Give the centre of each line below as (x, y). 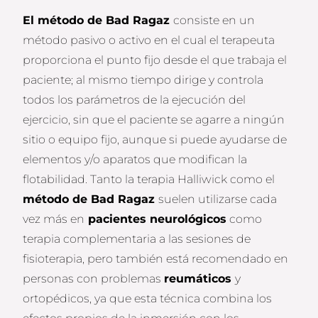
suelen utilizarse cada (218, 199)
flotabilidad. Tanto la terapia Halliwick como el (149, 180)
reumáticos (200, 279)
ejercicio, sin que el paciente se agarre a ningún (154, 120)
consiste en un (214, 21)
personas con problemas (94, 279)
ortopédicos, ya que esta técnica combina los (148, 299)
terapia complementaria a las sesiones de (137, 239)
